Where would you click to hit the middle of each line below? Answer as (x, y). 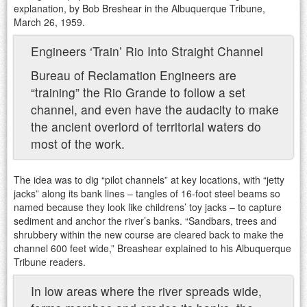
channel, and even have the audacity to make (155, 110)
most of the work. (78, 144)
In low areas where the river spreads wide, (146, 291)
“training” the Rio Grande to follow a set (138, 93)
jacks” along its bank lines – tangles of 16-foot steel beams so (147, 194)
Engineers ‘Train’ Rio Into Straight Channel (147, 51)
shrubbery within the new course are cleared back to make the (149, 235)
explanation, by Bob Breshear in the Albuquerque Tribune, (139, 9)
